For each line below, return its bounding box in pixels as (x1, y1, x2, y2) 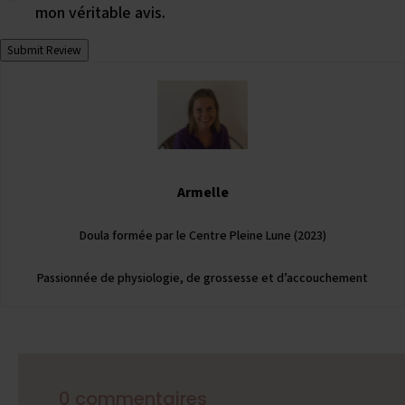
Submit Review (7, 42, 81, 60)
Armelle (176, 182, 229, 202)
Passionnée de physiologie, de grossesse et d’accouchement (37, 268, 368, 287)
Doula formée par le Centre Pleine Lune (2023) (79, 226, 326, 245)
